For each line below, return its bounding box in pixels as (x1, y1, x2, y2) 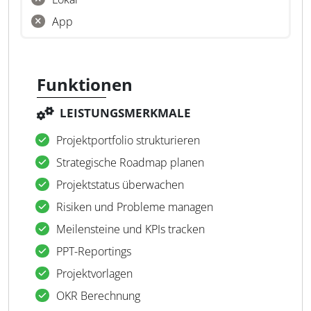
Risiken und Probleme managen (56, 199, 213, 215)
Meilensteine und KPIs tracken (56, 221, 205, 237)
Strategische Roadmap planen (56, 155, 204, 170)
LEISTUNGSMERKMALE (60, 105, 191, 121)
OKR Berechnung (56, 288, 140, 303)
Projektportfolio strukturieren (56, 133, 200, 148)
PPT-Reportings (56, 244, 131, 259)
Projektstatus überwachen (56, 177, 184, 192)
